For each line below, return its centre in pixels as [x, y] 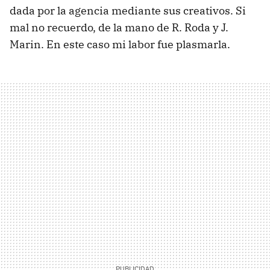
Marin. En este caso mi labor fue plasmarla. [120, 45]
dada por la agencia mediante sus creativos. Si [128, 11]
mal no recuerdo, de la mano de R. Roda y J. [119, 28]
